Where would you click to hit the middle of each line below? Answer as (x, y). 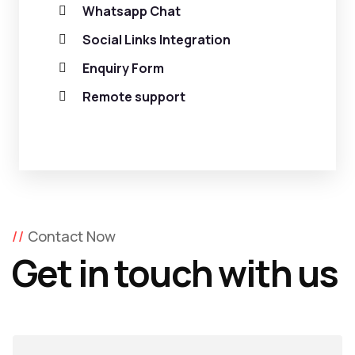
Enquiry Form (123, 68)
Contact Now (72, 236)
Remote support (134, 97)
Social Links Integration (157, 40)
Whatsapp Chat (132, 11)
